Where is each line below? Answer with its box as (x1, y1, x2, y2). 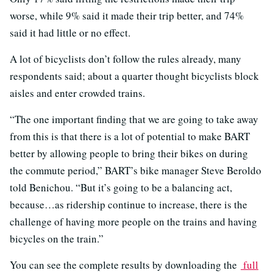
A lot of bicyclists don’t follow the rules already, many (10, 51, 241, 66)
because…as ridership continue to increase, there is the (10, 197, 247, 211)
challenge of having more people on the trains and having (10, 214, 257, 229)
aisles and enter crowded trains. (10, 85, 145, 100)
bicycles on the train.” (10, 231, 104, 246)
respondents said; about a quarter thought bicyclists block (10, 68, 259, 83)
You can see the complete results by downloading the (10, 257, 241, 272)
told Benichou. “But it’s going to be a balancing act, (10, 180, 232, 194)
